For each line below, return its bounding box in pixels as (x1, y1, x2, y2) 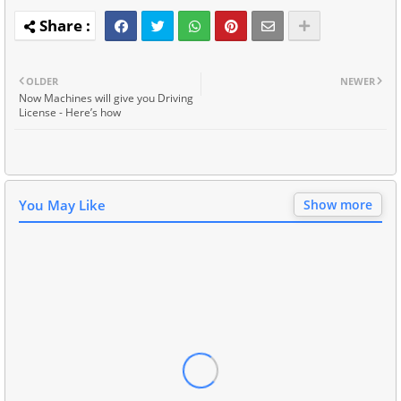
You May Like (19, 195, 106, 214)
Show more (303, 195, 372, 213)
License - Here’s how (19, 104, 121, 120)
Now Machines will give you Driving (19, 90, 193, 106)
